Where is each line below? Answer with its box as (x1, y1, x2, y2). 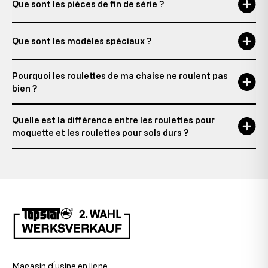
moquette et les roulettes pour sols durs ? (12, 127, 189, 137)
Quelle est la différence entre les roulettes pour (12, 115, 215, 124)
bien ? (12, 83, 38, 93)
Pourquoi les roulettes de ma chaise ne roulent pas (12, 71, 228, 80)
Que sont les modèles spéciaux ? (12, 36, 152, 46)
